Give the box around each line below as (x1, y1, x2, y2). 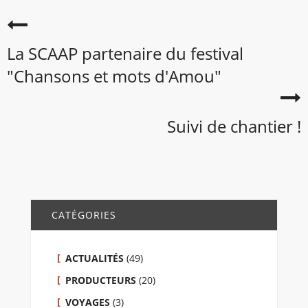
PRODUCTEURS (65, 274, 136, 287)
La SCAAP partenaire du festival (7, 42, 243, 65)
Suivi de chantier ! (167, 115, 301, 137)
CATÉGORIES (52, 208, 116, 221)
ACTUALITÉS (65, 252, 124, 265)
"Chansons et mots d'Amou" (7, 65, 221, 87)
